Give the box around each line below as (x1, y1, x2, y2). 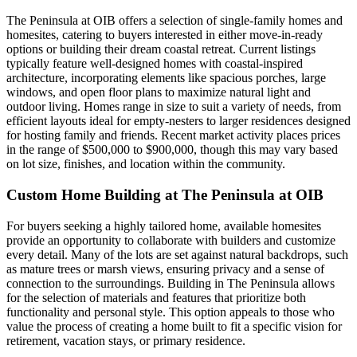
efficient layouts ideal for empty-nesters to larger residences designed (6, 114, 351, 128)
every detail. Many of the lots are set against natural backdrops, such (6, 247, 348, 261)
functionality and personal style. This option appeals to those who (6, 304, 335, 319)
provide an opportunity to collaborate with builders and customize (6, 233, 335, 247)
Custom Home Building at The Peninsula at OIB (6, 186, 324, 203)
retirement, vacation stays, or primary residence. (6, 333, 245, 347)
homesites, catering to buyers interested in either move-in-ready (6, 28, 323, 42)
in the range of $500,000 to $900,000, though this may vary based (6, 143, 338, 157)
